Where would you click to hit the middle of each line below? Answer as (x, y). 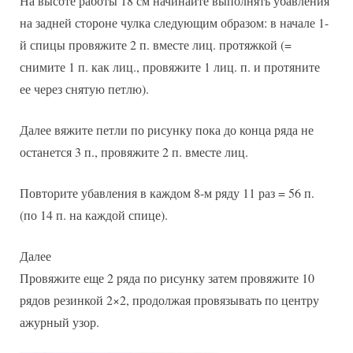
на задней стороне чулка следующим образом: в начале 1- (174, 22)
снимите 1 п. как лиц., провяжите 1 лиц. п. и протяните (170, 66)
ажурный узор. (59, 321)
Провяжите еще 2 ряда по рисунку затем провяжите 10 (167, 277)
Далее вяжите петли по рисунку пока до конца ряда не (167, 129)
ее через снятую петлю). (84, 88)
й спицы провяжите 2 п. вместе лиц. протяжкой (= (156, 44)
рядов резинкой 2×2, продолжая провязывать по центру (169, 299)
